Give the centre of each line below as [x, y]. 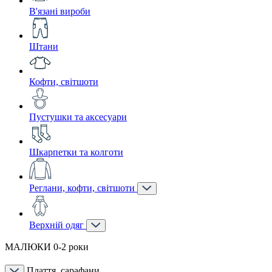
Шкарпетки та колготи [76, 152]
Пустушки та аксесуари [78, 117]
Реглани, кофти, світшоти [83, 188]
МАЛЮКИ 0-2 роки [47, 247]
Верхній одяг [58, 225]
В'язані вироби [60, 11]
